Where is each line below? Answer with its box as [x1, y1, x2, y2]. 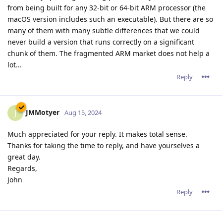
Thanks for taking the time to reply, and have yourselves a [7, 140, 200, 150]
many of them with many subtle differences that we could [7, 25, 200, 35]
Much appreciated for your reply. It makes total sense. [7, 129, 187, 139]
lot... [7, 59, 22, 69]
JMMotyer [26, 107, 59, 117]
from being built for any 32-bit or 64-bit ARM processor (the [7, 2, 206, 12]
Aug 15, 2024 [64, 108, 102, 117]
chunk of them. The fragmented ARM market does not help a [7, 48, 210, 58]
